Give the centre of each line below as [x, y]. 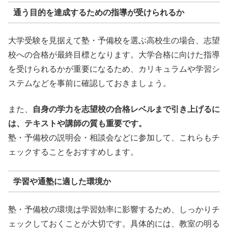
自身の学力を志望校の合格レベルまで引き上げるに [126, 109]
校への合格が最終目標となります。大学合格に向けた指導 [114, 55]
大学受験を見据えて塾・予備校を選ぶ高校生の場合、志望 [114, 41]
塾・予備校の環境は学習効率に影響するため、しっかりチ [114, 210]
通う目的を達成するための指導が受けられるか [98, 12]
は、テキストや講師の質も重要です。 [77, 123]
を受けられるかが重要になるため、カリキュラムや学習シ [114, 69]
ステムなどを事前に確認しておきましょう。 [90, 83]
